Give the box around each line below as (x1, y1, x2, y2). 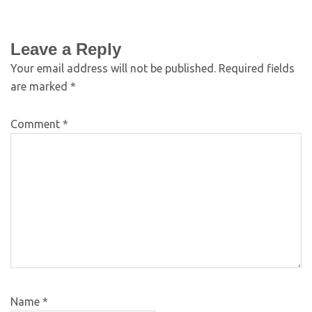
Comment (10, 117, 63, 130)
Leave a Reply (10, 39, 121, 58)
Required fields (219, 61, 295, 75)
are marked (10, 79, 70, 93)
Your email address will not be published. (10, 61, 216, 75)
